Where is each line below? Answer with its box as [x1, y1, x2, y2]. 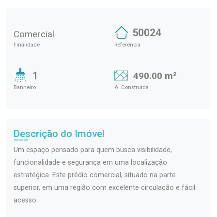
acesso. [14, 196, 38, 204]
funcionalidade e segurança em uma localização [14, 158, 167, 167]
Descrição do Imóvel [14, 127, 105, 139]
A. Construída [114, 84, 149, 91]
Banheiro [14, 84, 36, 91]
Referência [114, 41, 140, 48]
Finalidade [14, 41, 40, 48]
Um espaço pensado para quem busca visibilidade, [14, 145, 172, 154]
